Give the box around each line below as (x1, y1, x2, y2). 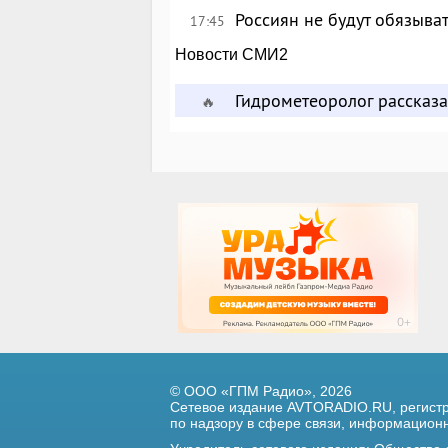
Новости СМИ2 (175, 46, 289, 63)
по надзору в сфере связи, (170, 415, 345, 431)
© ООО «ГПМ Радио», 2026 (170, 383, 352, 399)
